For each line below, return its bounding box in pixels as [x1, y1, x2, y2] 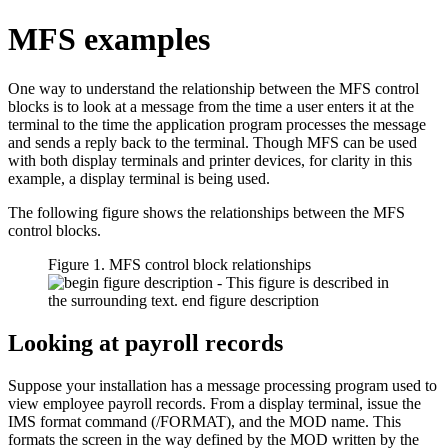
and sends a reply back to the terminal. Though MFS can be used [8, 133, 417, 151]
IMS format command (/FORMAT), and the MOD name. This [8, 412, 401, 430]
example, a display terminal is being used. [8, 169, 270, 187]
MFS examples [8, 21, 210, 58]
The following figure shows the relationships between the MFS [8, 203, 405, 221]
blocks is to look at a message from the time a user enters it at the [8, 97, 414, 115]
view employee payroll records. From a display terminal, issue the [8, 394, 421, 412]
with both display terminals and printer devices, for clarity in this [8, 151, 412, 169]
